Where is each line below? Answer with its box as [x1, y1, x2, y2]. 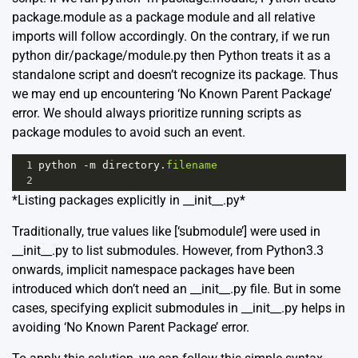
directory [102, 159, 160, 172]
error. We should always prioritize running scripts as [12, 105, 301, 121]
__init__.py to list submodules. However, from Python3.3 [12, 243, 324, 259]
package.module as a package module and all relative [12, 10, 315, 26]
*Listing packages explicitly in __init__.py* [12, 193, 245, 209]
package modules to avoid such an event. [12, 125, 245, 141]
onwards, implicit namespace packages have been [12, 262, 295, 278]
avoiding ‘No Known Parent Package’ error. [12, 320, 249, 336]
